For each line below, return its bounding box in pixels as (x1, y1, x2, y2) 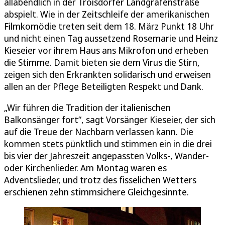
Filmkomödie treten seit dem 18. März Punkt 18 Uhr (4, 20, 214, 33)
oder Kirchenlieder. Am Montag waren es (4, 162, 167, 174)
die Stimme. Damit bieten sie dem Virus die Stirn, (4, 56, 200, 69)
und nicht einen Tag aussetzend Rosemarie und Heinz (4, 32, 218, 45)
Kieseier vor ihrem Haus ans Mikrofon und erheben (4, 44, 208, 57)
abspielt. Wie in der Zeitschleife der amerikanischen (4, 8, 209, 21)
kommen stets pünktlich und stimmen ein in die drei (4, 138, 212, 150)
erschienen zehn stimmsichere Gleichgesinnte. (4, 186, 189, 198)
